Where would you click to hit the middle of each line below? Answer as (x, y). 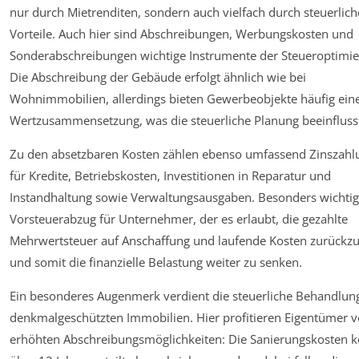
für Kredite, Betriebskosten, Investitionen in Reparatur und (170, 175)
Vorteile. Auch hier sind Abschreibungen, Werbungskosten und (182, 33)
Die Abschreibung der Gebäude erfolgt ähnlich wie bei (158, 77)
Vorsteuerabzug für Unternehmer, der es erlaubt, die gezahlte (179, 218)
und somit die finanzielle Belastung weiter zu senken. (156, 262)
